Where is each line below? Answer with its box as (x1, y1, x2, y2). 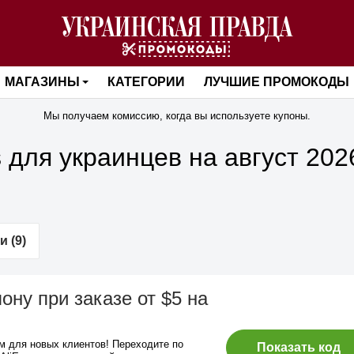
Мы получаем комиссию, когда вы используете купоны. (43, 110, 311, 122)
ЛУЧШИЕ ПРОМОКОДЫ (204, 75, 350, 88)
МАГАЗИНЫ (4, 75, 80, 88)
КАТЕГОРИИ (107, 75, 186, 88)
